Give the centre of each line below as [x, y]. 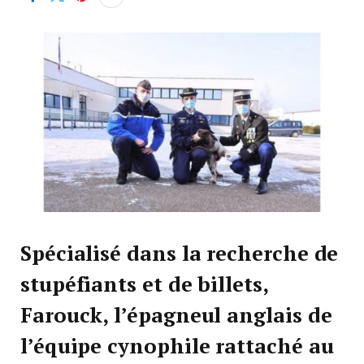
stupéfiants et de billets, [144, 284]
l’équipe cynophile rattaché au [177, 346]
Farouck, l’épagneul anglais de [176, 315]
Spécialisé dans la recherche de [180, 253]
